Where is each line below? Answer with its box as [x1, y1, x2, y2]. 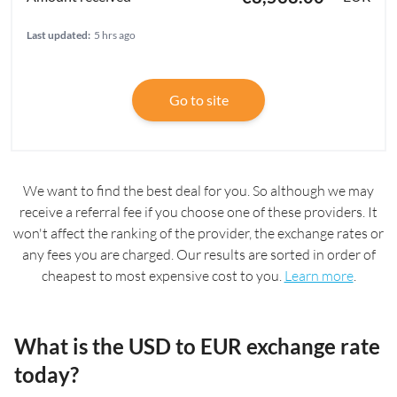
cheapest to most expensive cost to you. [41, 266, 284, 284]
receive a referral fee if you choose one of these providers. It [19, 202, 378, 221]
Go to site [168, 90, 229, 108]
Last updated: [27, 27, 90, 42]
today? [14, 361, 79, 387]
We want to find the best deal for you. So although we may [23, 181, 374, 199]
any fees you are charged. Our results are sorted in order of [21, 245, 376, 263]
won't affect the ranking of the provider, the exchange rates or [13, 223, 384, 242]
